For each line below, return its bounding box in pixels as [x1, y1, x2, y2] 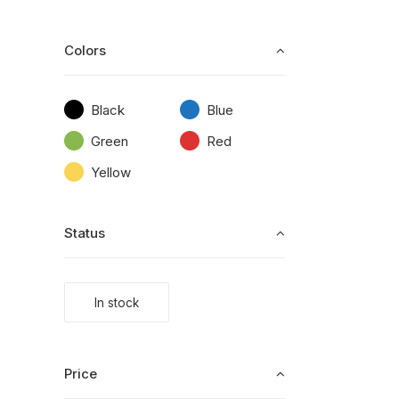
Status [64, 224, 105, 241]
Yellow [91, 164, 131, 182]
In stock [94, 296, 139, 310]
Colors [64, 42, 106, 59]
